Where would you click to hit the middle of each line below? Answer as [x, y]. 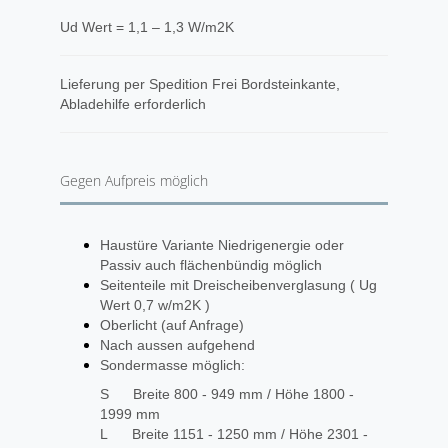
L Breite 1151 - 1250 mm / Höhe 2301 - [234, 434]
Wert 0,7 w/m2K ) [155, 305]
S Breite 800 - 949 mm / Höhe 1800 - [227, 394]
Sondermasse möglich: [172, 365]
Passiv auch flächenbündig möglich [211, 265]
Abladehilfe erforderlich [135, 104]
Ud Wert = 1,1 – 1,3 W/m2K [147, 27]
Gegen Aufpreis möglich [134, 180]
